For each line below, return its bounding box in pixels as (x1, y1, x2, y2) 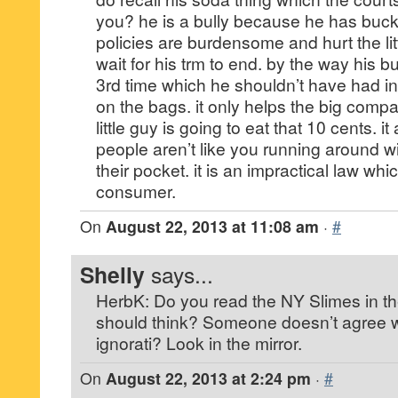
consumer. (96, 179, 176, 203)
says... (151, 259, 213, 290)
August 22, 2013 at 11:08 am (106, 215, 319, 237)
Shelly (80, 259, 145, 291)
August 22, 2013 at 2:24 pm (106, 367, 311, 389)
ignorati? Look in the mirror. (96, 330, 302, 354)
